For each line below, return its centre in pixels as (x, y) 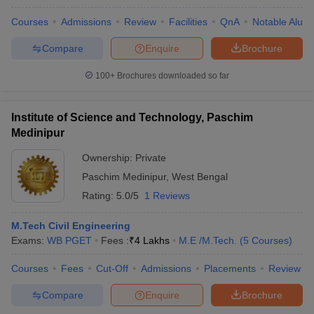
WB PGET (69, 240)
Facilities (188, 22)
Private (151, 158)
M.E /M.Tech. (208, 240)
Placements (230, 268)
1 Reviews (167, 196)
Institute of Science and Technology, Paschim (132, 117)
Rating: (99, 196)
